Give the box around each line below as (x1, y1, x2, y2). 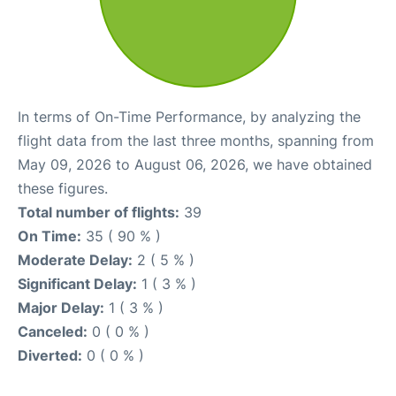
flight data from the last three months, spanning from (18, 132, 374, 150)
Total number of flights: (18, 203, 179, 222)
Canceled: (18, 323, 88, 341)
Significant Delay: (18, 275, 137, 293)
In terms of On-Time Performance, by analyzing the (18, 108, 361, 126)
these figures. (18, 179, 108, 198)
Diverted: (18, 346, 82, 365)
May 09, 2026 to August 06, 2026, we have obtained (18, 156, 372, 174)
